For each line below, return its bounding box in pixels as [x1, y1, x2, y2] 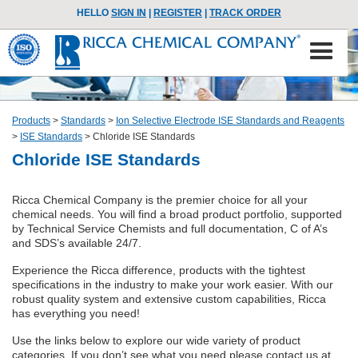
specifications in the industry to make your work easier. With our [12, 278, 333, 291]
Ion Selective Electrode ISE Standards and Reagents [116, 115, 344, 126]
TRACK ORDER [209, 7, 281, 18]
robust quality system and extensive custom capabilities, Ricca [12, 292, 326, 305]
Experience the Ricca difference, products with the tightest [12, 264, 305, 276]
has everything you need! [12, 307, 140, 320]
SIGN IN [111, 7, 146, 18]
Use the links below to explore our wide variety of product [12, 334, 300, 347]
